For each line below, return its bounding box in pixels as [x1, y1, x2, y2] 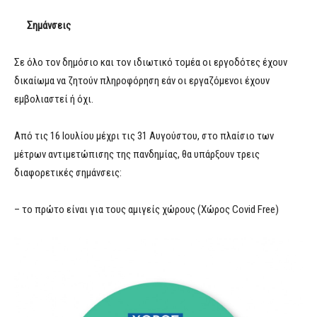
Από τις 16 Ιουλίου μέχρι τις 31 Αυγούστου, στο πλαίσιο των [14, 129, 274, 143]
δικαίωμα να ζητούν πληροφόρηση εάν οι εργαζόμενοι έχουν [14, 74, 270, 88]
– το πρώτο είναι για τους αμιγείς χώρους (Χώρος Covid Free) [14, 203, 279, 217]
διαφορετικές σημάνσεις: [14, 166, 122, 180]
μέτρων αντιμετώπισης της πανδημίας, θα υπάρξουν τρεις [14, 148, 260, 161]
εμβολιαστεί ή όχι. [14, 93, 93, 106]
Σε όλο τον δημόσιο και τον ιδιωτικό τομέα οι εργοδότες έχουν [14, 56, 287, 69]
